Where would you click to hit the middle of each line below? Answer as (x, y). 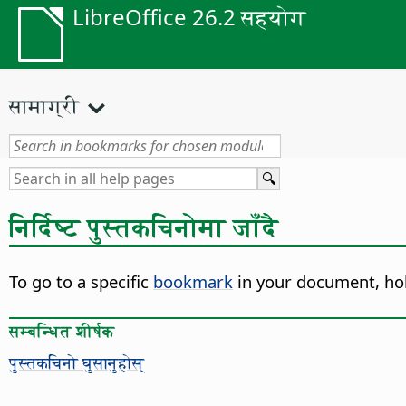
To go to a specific (81, 282)
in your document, (309, 282)
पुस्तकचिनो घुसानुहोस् (77, 362)
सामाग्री (44, 105)
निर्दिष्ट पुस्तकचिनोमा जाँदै (144, 226)
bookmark (193, 282)
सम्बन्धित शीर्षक (62, 331)
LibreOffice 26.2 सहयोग (189, 17)
